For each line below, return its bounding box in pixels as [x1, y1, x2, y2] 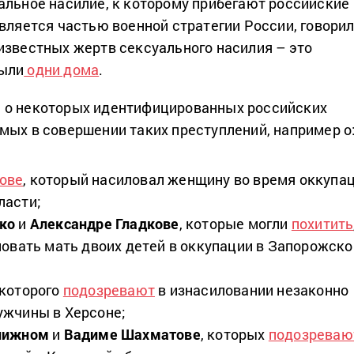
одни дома [24, 59, 100, 79]
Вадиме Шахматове [63, 324, 201, 344]
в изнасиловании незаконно [155, 280, 349, 299]
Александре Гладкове [29, 213, 179, 233]
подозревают [62, 280, 156, 299]
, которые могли [179, 213, 292, 233]
